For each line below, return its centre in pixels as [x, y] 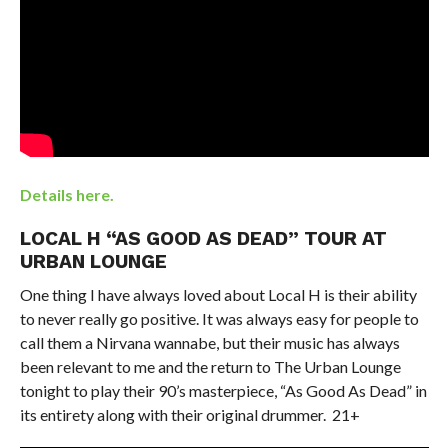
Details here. [68, 195]
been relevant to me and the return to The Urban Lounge [210, 367]
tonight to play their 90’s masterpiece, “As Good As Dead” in [223, 391]
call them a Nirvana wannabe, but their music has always [209, 343]
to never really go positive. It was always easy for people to [219, 319]
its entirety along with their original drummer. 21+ [189, 415]
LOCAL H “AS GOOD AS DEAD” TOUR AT [203, 239]
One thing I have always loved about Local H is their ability [218, 295]
